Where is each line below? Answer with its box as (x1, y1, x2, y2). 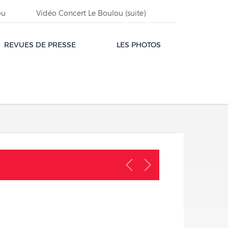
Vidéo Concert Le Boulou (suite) (36, 9, 146, 17)
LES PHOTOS (117, 40, 161, 49)
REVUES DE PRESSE (4, 40, 76, 49)
